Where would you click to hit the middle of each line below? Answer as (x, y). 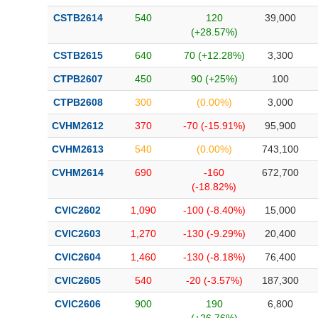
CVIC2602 (78, 210)
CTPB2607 (78, 79)
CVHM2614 (78, 172)
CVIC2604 (78, 257)
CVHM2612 (78, 126)
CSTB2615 (78, 55)
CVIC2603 (78, 234)
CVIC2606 (78, 304)
